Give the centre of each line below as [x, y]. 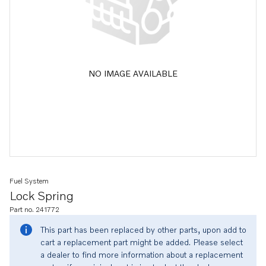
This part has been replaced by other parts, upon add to [143, 229]
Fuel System [29, 181]
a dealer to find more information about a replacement [142, 254]
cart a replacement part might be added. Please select [142, 242]
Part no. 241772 [34, 209]
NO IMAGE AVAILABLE [133, 73]
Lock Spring [42, 195]
